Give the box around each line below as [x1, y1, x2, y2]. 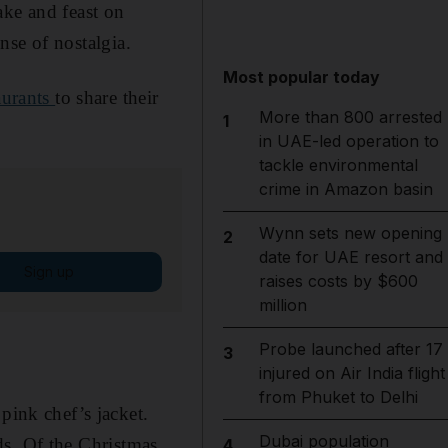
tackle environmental [258, 155, 418, 175]
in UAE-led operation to [258, 131, 439, 151]
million [258, 295, 307, 315]
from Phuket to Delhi [258, 387, 418, 407]
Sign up [23, 262, 74, 280]
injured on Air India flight [258, 363, 445, 383]
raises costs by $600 [258, 271, 418, 291]
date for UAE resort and [258, 247, 443, 267]
